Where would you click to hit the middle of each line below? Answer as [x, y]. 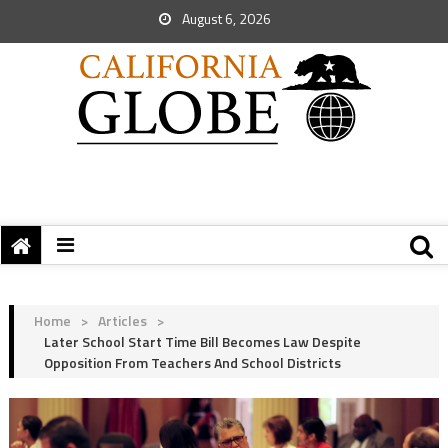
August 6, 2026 [225, 18]
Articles [122, 320]
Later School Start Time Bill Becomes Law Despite [202, 341]
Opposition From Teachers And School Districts [192, 362]
